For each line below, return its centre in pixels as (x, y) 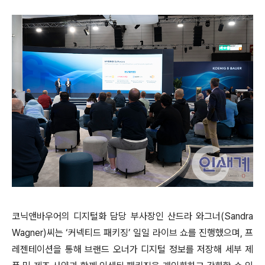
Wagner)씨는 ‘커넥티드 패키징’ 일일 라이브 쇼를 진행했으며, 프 (132, 233)
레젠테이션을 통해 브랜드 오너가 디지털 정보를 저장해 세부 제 (132, 249)
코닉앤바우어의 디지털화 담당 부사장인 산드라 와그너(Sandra (132, 216)
